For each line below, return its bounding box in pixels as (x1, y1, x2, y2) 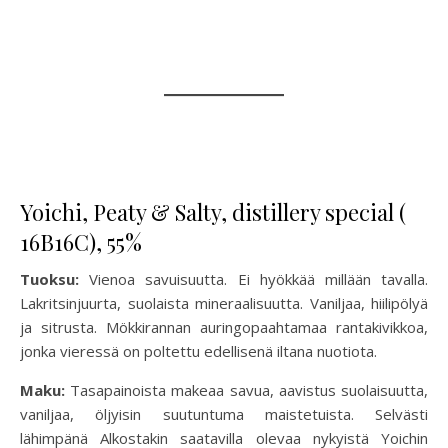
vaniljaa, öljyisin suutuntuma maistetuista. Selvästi (20, 404, 428, 425)
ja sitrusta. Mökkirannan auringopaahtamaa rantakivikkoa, (20, 317, 428, 338)
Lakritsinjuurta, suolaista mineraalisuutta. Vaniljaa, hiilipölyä (20, 293, 428, 314)
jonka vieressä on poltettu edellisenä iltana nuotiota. (20, 341, 377, 362)
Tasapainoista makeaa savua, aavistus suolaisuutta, (70, 380, 429, 401)
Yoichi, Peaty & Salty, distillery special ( (20, 197, 406, 228)
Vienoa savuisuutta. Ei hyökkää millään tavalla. (89, 269, 429, 290)
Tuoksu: (20, 269, 90, 290)
